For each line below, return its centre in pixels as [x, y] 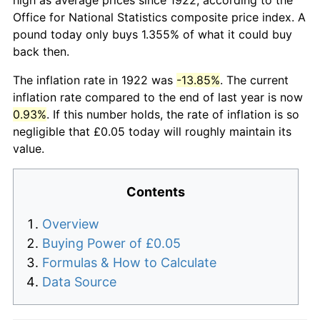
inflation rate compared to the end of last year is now [158, 97]
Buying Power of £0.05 [111, 243]
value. [29, 148]
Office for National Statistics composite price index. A [159, 17]
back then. [41, 51]
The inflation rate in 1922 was [95, 80]
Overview [71, 224]
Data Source [79, 281]
